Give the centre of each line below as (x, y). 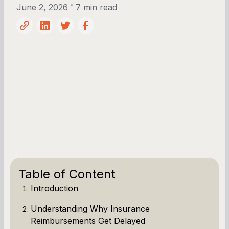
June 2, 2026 (42, 7)
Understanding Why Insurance (90, 208)
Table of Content (67, 174)
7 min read (96, 7)
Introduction (54, 188)
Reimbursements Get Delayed (88, 221)
